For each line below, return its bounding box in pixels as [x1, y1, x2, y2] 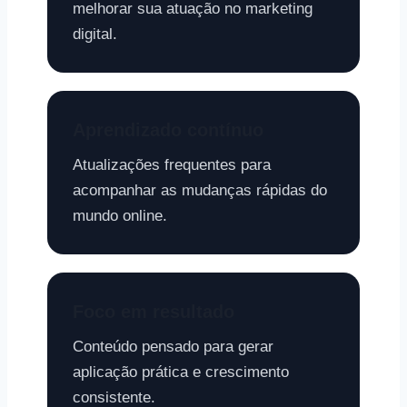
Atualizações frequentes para [73, 156, 271, 174]
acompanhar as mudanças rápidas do [73, 182, 327, 199]
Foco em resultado [73, 302, 234, 322]
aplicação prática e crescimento [73, 363, 289, 381]
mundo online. [73, 207, 167, 224]
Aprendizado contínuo [73, 120, 263, 140]
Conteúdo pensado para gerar [73, 338, 273, 355]
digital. [73, 25, 117, 43]
